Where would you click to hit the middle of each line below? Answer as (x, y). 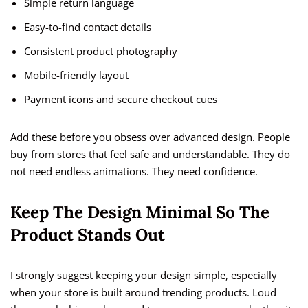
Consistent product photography (101, 51)
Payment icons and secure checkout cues (121, 99)
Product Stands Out (88, 235)
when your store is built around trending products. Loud (143, 293)
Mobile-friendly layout (76, 75)
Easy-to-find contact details (88, 27)
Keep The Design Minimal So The (140, 212)
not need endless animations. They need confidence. (134, 172)
